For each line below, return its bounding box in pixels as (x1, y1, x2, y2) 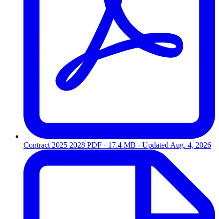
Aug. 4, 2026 (170, 140, 211, 149)
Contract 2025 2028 (23, 140, 85, 149)
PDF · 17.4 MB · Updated (87, 140, 170, 149)
